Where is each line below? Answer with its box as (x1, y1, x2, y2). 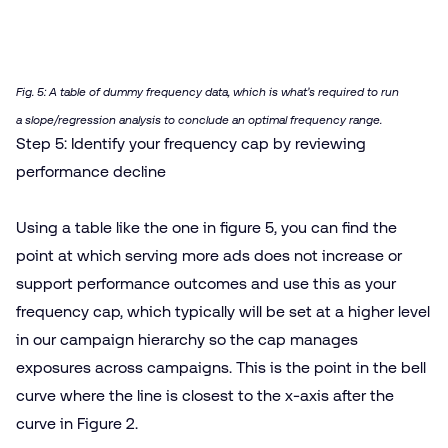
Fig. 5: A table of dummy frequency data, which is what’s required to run (16, 85, 399, 100)
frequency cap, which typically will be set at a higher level (16, 302, 430, 322)
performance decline (16, 162, 166, 182)
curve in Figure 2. (16, 414, 138, 434)
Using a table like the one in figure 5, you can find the (16, 218, 397, 238)
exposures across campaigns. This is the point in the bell (16, 358, 426, 378)
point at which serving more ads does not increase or (16, 246, 402, 266)
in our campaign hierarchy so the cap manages (16, 330, 358, 350)
